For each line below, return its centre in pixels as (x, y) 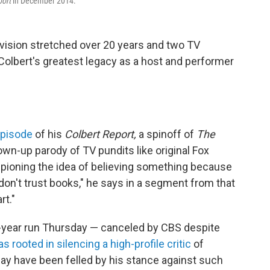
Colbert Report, (100, 134)
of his (50, 134)
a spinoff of (166, 134)
